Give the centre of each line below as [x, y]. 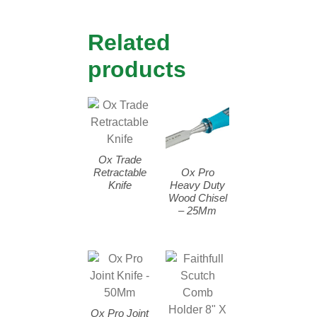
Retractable [120, 172]
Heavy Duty [197, 185]
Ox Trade [120, 159]
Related [129, 43]
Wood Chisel [197, 197]
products [137, 70]
